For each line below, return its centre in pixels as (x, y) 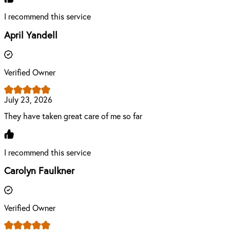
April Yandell (31, 36)
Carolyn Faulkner (39, 171)
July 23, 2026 (28, 100)
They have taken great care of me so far (73, 116)
